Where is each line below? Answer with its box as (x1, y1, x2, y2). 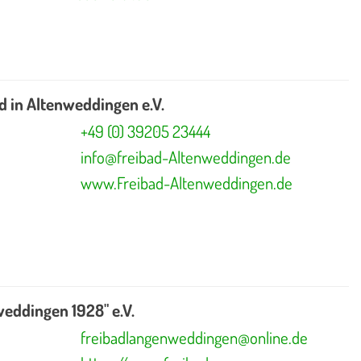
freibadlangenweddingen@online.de (80, 327, 308, 349)
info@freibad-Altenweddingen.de (80, 146, 291, 168)
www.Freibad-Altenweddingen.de (80, 172, 293, 193)
